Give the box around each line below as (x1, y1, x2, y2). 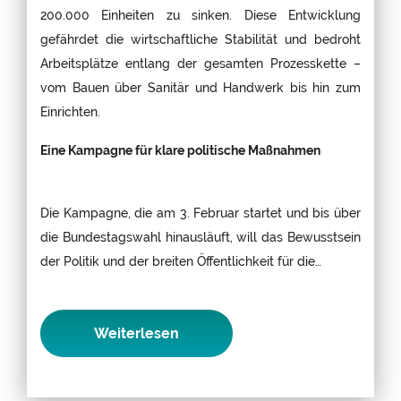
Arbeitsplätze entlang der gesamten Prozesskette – (40, 55, 361, 71)
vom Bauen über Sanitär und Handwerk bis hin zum (40, 79, 361, 95)
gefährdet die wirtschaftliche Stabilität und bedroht (40, 30, 361, 47)
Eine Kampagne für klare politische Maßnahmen (40, 141, 320, 158)
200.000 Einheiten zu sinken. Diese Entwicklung (40, 6, 361, 22)
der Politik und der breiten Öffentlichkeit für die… (40, 252, 321, 269)
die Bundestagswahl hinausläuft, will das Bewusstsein (40, 228, 361, 244)
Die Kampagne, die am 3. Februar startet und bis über (40, 204, 361, 220)
